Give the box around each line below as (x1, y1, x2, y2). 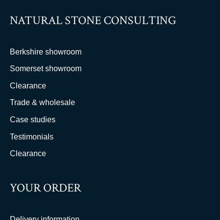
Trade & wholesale (10, 98, 75, 107)
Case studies (10, 115, 55, 124)
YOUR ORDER (10, 180, 81, 195)
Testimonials (10, 132, 54, 141)
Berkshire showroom (10, 47, 82, 56)
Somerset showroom (10, 64, 82, 73)
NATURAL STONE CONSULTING (10, 12, 176, 28)
